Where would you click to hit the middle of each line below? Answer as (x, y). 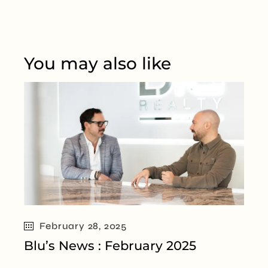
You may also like (98, 63)
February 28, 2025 (83, 226)
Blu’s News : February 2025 (110, 246)
